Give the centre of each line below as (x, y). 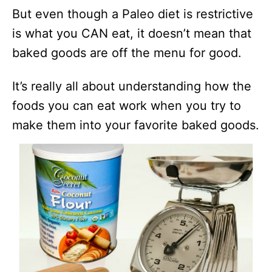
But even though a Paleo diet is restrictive (133, 14)
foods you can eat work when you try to (127, 106)
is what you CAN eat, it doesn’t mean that (132, 33)
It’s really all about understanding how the (132, 86)
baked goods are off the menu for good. (127, 53)
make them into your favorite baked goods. (136, 125)
